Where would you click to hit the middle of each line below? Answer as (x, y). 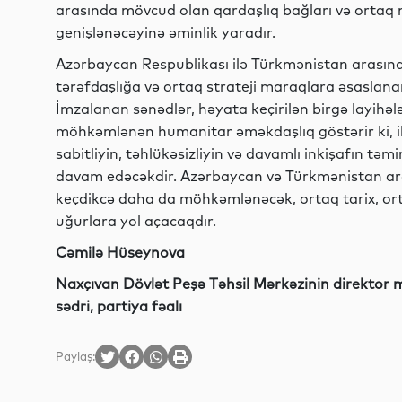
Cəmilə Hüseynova (120, 252)
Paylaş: (75, 356)
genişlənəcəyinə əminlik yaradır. (166, 32)
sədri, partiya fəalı (119, 306)
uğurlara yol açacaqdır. (136, 221)
